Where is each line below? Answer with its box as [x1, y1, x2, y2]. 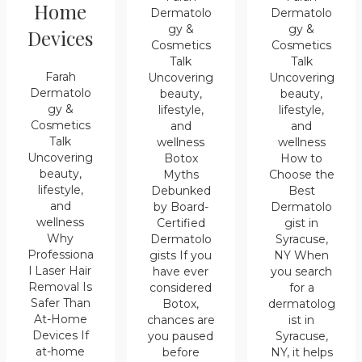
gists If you [149, 247, 213, 263]
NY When [274, 247, 330, 263]
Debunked [150, 183, 211, 198]
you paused [148, 328, 214, 343]
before [162, 344, 200, 360]
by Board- [153, 199, 208, 214]
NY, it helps [270, 344, 333, 360]
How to [280, 150, 323, 166]
